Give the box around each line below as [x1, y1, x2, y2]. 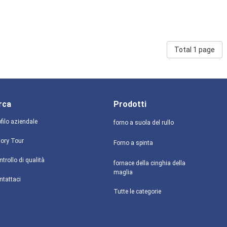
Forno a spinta [113, 139, 153, 146]
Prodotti [113, 99, 146, 109]
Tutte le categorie [113, 188, 161, 195]
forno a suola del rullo [113, 119, 174, 126]
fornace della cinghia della [113, 160, 185, 167]
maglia [113, 169, 133, 176]
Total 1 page [174, 46, 215, 54]
